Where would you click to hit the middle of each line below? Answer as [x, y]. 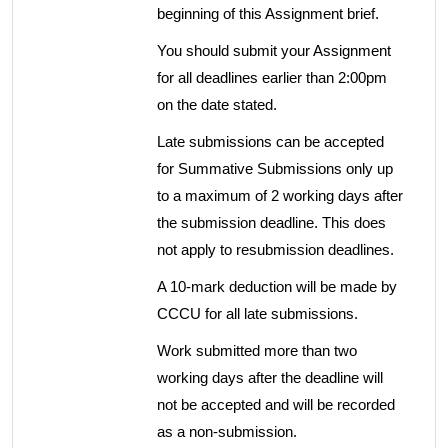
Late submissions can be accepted [270, 141]
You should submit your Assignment [274, 50]
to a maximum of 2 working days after [280, 195]
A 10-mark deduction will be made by [277, 286]
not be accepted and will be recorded [276, 404]
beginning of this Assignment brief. [268, 13]
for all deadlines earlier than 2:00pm [272, 77]
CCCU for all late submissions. [257, 313]
